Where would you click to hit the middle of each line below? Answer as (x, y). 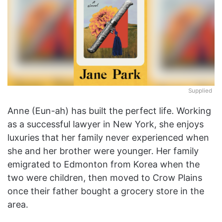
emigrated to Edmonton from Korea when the (104, 164)
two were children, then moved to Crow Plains (105, 177)
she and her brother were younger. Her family (103, 151)
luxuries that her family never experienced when (108, 137)
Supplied (200, 90)
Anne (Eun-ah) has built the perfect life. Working (109, 111)
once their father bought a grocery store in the (106, 191)
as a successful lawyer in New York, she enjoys (106, 124)
